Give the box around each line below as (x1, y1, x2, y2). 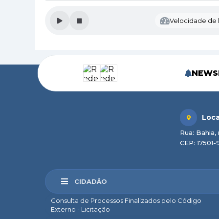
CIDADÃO (74, 177, 107, 185)
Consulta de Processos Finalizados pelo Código (51, 196, 201, 204)
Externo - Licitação (51, 205, 110, 213)
